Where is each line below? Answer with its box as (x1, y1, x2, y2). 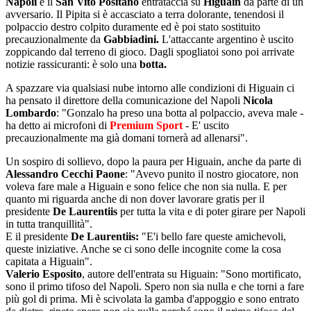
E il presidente (6, 230, 71, 242)
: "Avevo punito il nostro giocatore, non (125, 168, 299, 180)
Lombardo (6, 107, 56, 119)
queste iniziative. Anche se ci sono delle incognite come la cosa (6, 243, 281, 255)
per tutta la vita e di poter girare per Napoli (120, 205, 305, 217)
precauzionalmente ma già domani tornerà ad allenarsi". (6, 132, 248, 144)
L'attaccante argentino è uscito (159, 33, 294, 45)
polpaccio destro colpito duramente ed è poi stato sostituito (6, 21, 260, 33)
